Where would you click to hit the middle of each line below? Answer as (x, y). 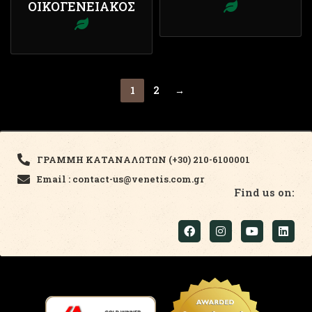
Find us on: (264, 193)
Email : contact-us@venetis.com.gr (120, 179)
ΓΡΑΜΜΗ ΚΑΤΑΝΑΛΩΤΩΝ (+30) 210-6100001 (143, 160)
